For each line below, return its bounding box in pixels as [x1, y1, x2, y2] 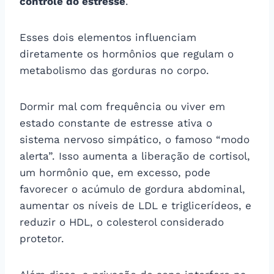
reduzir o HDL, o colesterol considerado [20, 215, 224, 228]
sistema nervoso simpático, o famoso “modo [20, 133, 250, 146]
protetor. [20, 232, 64, 245]
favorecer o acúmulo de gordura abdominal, [20, 182, 245, 195]
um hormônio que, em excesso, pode [20, 166, 210, 179]
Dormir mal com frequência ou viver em [20, 100, 225, 113]
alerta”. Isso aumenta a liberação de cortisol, [20, 149, 250, 162]
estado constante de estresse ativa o [20, 116, 212, 129]
